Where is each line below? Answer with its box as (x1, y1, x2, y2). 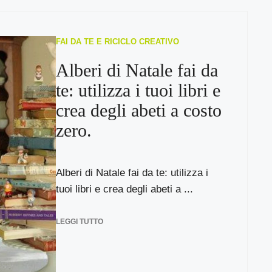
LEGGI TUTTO (55, 217, 103, 226)
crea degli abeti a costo (55, 100, 222, 120)
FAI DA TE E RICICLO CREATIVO (55, 37, 179, 46)
